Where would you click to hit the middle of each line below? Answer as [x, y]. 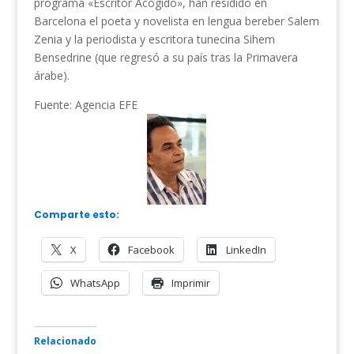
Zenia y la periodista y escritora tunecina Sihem [154, 40]
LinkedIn [246, 250]
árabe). [51, 76]
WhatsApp [95, 283]
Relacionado [65, 341]
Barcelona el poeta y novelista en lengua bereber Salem [176, 21]
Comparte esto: [76, 215]
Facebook [151, 250]
